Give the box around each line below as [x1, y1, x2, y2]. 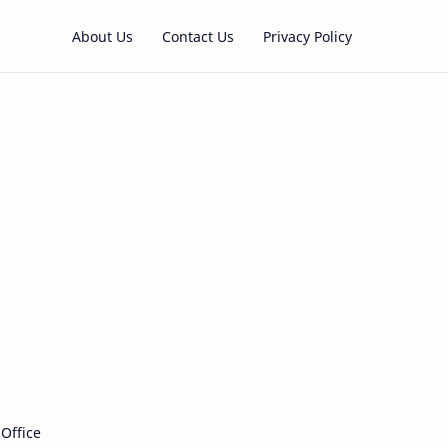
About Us [71, 26, 133, 46]
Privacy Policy [262, 26, 352, 46]
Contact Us [161, 26, 234, 46]
